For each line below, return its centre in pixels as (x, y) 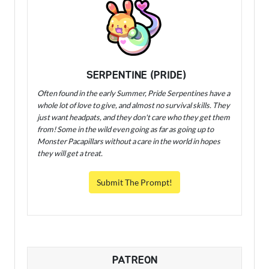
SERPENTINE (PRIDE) (134, 76)
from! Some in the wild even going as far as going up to (125, 129)
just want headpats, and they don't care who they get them (134, 117)
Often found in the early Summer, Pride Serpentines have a (134, 93)
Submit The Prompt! (134, 183)
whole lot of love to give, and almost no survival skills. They (134, 105)
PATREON (134, 261)
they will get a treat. (70, 153)
